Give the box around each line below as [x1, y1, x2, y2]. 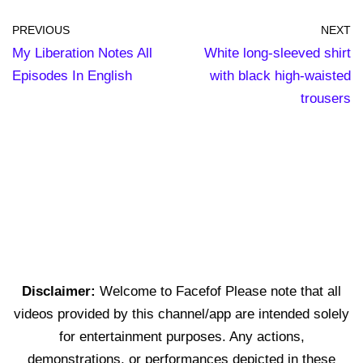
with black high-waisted [210, 67, 351, 83]
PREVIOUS [12, 23, 70, 36]
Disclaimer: [22, 283, 100, 299]
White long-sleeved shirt [204, 45, 351, 61]
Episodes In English [12, 67, 132, 83]
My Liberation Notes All [12, 45, 152, 61]
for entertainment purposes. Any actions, [58, 328, 305, 344]
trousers [301, 90, 351, 106]
